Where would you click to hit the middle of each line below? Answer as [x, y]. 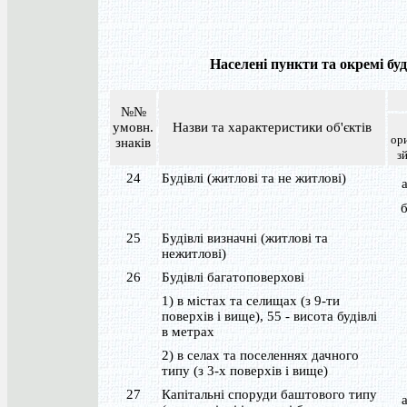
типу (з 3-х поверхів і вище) [245, 371]
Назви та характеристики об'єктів [272, 127]
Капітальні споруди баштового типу [269, 394]
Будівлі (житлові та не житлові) [254, 178]
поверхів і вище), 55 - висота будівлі [269, 316]
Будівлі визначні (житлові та [245, 238]
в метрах [188, 332]
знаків [133, 143]
